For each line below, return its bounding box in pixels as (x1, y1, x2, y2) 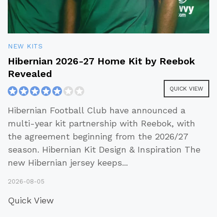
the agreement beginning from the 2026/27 (8, 131, 188, 142)
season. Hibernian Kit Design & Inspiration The (8, 144, 201, 155)
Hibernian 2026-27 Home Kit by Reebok (8, 55, 196, 67)
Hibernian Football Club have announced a (8, 105, 186, 116)
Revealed (8, 68, 52, 80)
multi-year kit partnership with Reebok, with (8, 118, 195, 129)
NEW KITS (8, 42, 43, 50)
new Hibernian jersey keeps (8, 157, 122, 168)
